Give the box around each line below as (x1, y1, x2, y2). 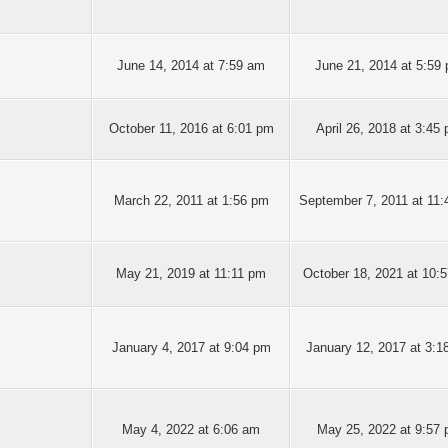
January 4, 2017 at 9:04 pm (111, 340, 271, 355)
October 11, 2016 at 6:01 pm (108, 121, 274, 136)
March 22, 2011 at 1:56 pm (113, 193, 269, 208)
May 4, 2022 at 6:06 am (122, 422, 260, 437)
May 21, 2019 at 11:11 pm (116, 266, 266, 281)
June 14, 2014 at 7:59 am (117, 58, 265, 73)
